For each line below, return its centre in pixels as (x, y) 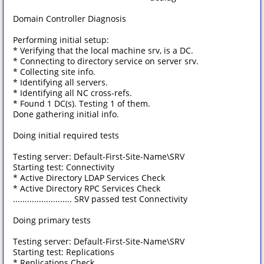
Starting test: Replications (64, 252)
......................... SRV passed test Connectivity (100, 199)
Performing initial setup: (61, 40)
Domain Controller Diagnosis (70, 19)
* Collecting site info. (54, 72)
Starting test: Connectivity (64, 167)
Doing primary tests (52, 220)
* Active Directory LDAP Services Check (89, 178)
